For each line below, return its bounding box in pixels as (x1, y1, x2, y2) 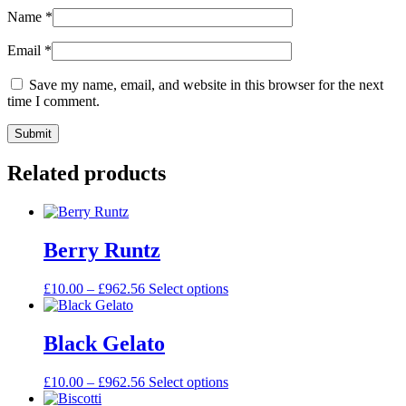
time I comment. (7, 93, 100, 110)
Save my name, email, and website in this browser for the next (29, 77, 383, 93)
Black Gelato (43, 331, 165, 355)
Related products (7, 161, 166, 186)
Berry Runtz (43, 238, 160, 263)
